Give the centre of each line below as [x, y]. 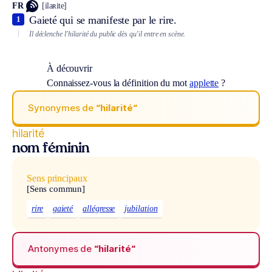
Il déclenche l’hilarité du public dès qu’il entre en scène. [107, 34]
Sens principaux [57, 178]
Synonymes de [62, 107]
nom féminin [51, 149]
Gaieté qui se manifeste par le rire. [103, 20]
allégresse [99, 208]
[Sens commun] [56, 189]
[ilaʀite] [54, 6]
